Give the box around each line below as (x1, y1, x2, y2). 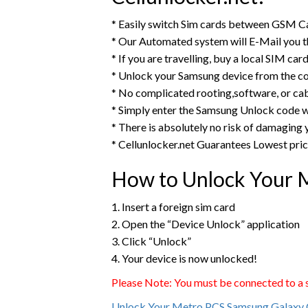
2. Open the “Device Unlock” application (111, 217, 300, 230)
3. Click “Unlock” (111, 234, 191, 247)
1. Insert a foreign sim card (111, 199, 235, 213)
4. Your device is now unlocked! (111, 251, 257, 265)
